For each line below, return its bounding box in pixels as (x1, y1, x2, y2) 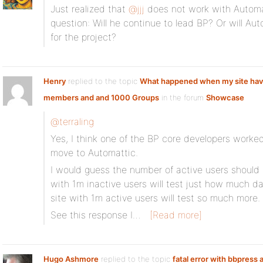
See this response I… (50, 209, 140, 221)
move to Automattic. (50, 147, 138, 159)
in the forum (159, 93, 206, 102)
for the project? (50, 31, 116, 43)
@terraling (50, 116, 94, 127)
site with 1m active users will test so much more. (50, 192, 260, 204)
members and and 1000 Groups (43, 93, 159, 102)
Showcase (206, 93, 244, 102)
